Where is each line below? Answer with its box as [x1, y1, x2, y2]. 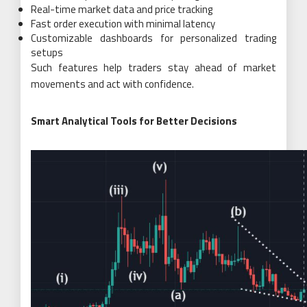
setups [31, 44, 63, 60]
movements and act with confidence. [31, 75, 194, 92]
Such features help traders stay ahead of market [31, 59, 276, 75]
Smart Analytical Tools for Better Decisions [31, 112, 237, 129]
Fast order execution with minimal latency [31, 15, 215, 32]
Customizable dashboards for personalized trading [31, 29, 276, 46]
